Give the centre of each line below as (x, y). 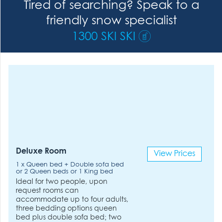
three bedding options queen (67, 208)
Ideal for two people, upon (62, 182)
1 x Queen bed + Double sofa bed (70, 165)
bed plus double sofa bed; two (69, 217)
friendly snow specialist (111, 21)
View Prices (174, 154)
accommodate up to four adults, (72, 199)
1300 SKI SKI (104, 37)
